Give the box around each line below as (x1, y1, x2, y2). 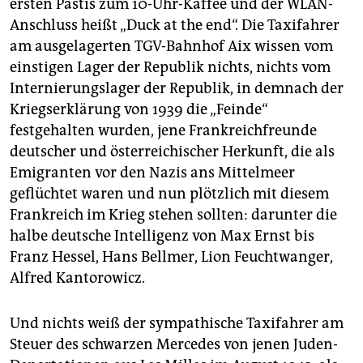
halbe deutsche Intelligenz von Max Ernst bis (10, 227, 314, 246)
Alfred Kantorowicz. (10, 269, 145, 288)
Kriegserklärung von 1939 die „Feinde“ (10, 100, 268, 119)
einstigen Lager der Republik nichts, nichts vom (10, 58, 331, 77)
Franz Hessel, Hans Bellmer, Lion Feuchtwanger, (10, 248, 333, 267)
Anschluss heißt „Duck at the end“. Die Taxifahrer (10, 16, 340, 35)
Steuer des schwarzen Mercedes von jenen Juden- (10, 335, 338, 354)
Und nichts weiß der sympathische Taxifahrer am (10, 314, 344, 333)
